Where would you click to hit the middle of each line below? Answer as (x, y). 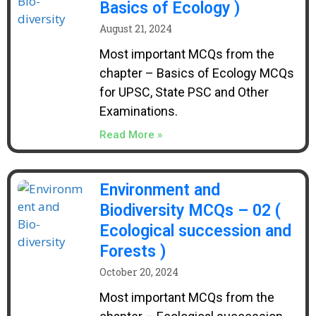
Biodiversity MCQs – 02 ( (190, 211)
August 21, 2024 (135, 29)
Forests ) (132, 251)
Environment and (159, 190)
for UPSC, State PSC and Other (184, 92)
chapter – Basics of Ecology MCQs (196, 73)
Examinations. (138, 111)
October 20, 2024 (139, 272)
